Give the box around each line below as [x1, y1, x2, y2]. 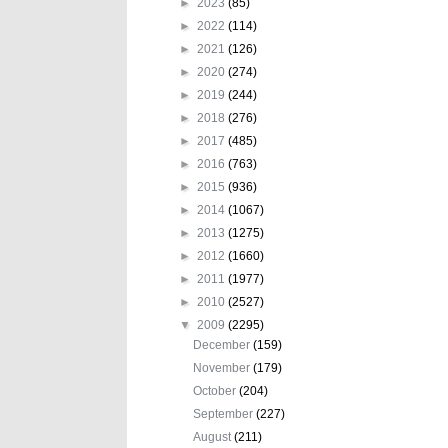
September [193, 406, 257, 421]
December [193, 337, 254, 352]
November [193, 360, 254, 375]
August [193, 429, 235, 444]
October [193, 383, 240, 398]
